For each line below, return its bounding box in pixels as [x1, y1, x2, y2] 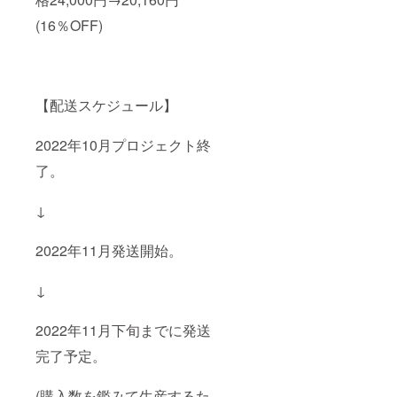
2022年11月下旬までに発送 [35, 320, 211, 341]
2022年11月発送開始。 [35, 240, 183, 261]
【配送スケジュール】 [35, 95, 177, 116]
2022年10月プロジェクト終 [35, 135, 211, 156]
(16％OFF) [35, 15, 103, 36]
